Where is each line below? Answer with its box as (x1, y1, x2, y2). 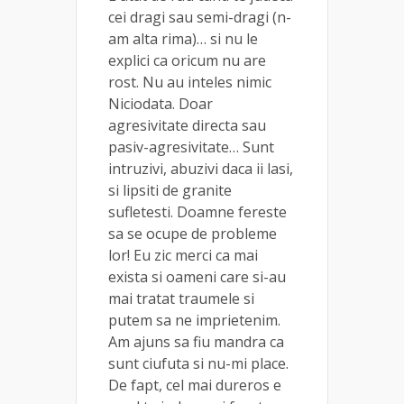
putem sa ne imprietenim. (108, 309, 280, 330)
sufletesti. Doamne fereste (108, 201, 287, 222)
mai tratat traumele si (108, 288, 254, 308)
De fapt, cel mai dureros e (108, 374, 281, 395)
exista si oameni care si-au (108, 266, 286, 287)
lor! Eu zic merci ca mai (108, 244, 258, 265)
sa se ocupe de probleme (108, 223, 277, 243)
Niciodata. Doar (108, 93, 213, 114)
